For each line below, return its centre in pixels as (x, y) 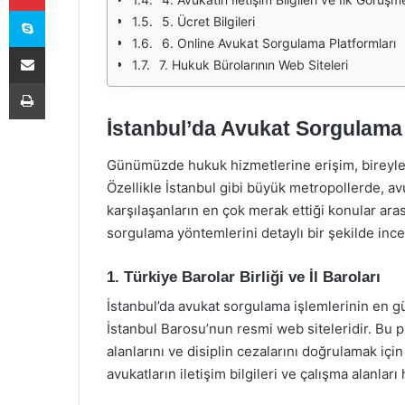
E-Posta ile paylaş (62, 46)
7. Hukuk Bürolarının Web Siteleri (254, 65)
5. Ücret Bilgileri (208, 21)
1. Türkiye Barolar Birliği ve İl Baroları (244, 277)
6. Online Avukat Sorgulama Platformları (279, 43)
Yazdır (61, 82)
